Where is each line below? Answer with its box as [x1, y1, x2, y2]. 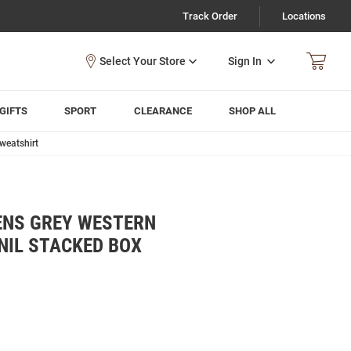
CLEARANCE [133, 105, 192, 117]
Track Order [183, 10, 237, 22]
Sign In [228, 54, 262, 67]
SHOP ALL [229, 105, 277, 117]
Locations [282, 10, 326, 22]
